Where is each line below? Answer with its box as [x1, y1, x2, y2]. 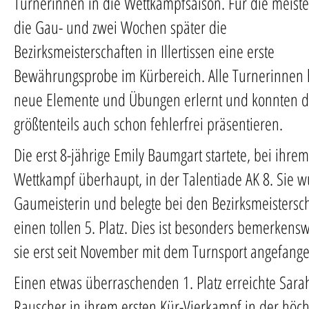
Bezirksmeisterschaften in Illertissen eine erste [14, 39, 275, 63]
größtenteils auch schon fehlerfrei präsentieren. [14, 111, 283, 135]
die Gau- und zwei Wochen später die [14, 14, 227, 39]
